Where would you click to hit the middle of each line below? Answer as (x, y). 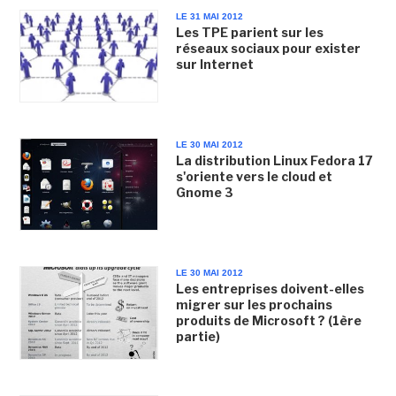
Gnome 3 (204, 192)
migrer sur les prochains (254, 305)
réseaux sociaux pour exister (268, 48)
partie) (198, 337)
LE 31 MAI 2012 (209, 16)
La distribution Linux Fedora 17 (274, 160)
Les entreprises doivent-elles (270, 289)
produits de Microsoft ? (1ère (268, 321)
